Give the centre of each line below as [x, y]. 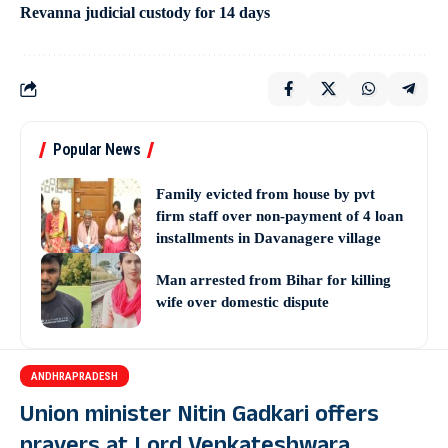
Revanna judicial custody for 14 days [145, 13]
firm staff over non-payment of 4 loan [279, 215]
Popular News [96, 150]
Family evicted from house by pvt [265, 193]
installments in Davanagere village [268, 237]
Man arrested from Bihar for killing [273, 279]
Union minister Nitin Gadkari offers [199, 417]
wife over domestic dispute [242, 301]
